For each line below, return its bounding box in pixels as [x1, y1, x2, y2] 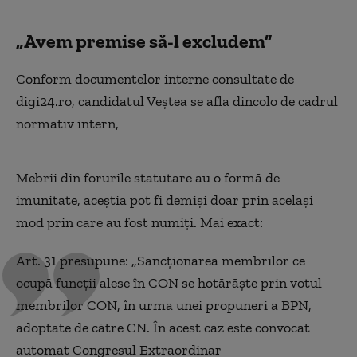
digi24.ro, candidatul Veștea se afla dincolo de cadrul [16, 92, 338, 110]
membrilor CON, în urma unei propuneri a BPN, [16, 296, 312, 314]
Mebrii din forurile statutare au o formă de [16, 169, 280, 186]
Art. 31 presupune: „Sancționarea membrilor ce [16, 252, 305, 269]
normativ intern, [16, 115, 122, 132]
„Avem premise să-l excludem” [16, 29, 272, 53]
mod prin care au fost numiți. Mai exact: [16, 214, 266, 231]
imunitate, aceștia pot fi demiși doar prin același [16, 191, 313, 209]
